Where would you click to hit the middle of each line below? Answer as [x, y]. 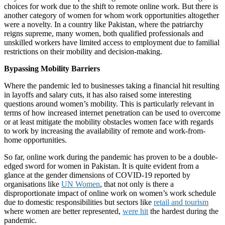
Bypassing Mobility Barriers [52, 68]
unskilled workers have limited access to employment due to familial [112, 42]
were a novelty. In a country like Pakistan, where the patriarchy [104, 24]
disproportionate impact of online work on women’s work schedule [110, 193]
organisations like [33, 184]
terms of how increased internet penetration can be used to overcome [112, 113]
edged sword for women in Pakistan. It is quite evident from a [101, 166]
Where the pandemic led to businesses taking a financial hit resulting [112, 85]
